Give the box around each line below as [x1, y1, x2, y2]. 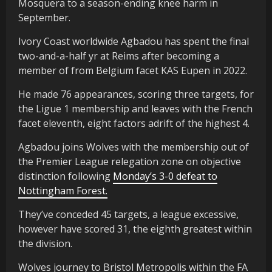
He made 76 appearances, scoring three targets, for [18, 87, 254, 101]
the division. [18, 236, 72, 250]
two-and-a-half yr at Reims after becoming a [18, 49, 219, 63]
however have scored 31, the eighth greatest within [18, 222, 252, 236]
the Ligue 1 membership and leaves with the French [18, 101, 253, 115]
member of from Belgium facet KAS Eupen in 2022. [18, 63, 247, 77]
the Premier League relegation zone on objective [18, 154, 241, 168]
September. [18, 10, 70, 24]
